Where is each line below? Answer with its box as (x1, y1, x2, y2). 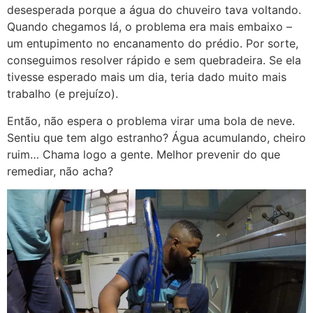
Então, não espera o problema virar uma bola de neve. (7, 113, 295, 128)
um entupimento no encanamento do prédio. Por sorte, (7, 36, 298, 51)
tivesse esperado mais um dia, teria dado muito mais (7, 70, 286, 85)
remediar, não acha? (7, 163, 113, 178)
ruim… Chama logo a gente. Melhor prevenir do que (7, 147, 280, 161)
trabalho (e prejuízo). (7, 87, 118, 101)
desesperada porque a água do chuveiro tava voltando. (7, 3, 301, 17)
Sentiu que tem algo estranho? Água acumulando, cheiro (7, 130, 306, 145)
